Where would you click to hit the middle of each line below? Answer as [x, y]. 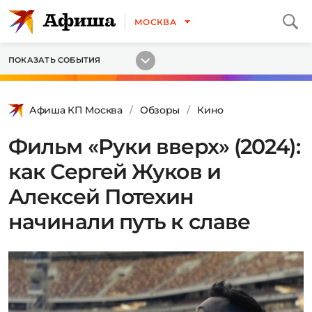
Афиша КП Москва [76, 110]
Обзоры [160, 110]
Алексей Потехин [101, 197]
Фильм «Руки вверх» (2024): [154, 147]
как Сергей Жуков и [115, 172]
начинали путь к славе [130, 222]
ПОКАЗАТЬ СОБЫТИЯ [55, 60]
